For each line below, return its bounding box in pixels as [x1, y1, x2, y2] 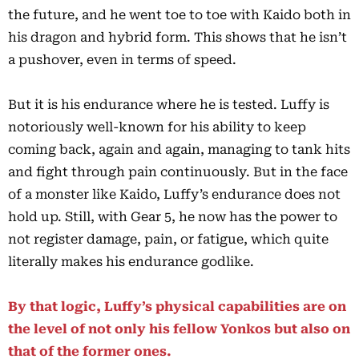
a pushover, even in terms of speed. [8, 52, 236, 68]
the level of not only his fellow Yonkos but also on [8, 321, 350, 337]
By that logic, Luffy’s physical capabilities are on [8, 299, 346, 315]
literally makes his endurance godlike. [8, 254, 254, 270]
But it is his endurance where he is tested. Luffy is [8, 97, 329, 113]
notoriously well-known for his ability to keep [8, 119, 306, 135]
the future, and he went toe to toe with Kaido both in [8, 7, 351, 23]
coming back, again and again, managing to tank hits [8, 142, 350, 158]
